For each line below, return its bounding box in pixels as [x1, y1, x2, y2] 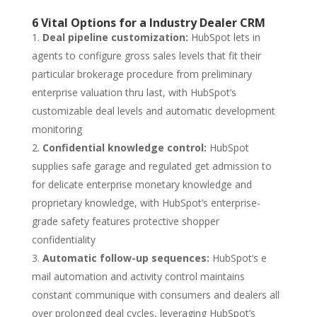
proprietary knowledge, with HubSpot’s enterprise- [31, 195, 260, 209]
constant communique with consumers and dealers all [31, 287, 279, 301]
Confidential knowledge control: [42, 140, 207, 154]
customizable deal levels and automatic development [31, 103, 275, 117]
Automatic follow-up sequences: [42, 250, 209, 265]
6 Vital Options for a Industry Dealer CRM [31, 14, 265, 30]
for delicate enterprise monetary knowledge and [31, 177, 252, 191]
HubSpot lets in [188, 30, 260, 44]
